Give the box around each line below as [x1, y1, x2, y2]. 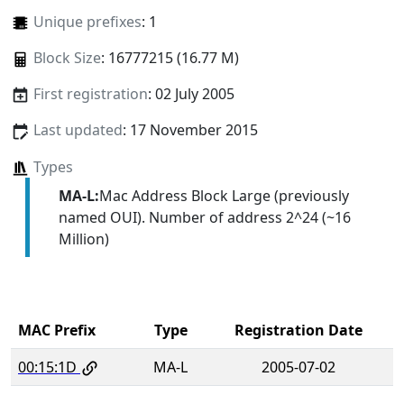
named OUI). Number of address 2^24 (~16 [58, 207, 351, 227]
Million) [58, 228, 109, 249]
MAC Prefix [18, 319, 96, 340]
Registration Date [234, 319, 363, 340]
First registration [32, 84, 148, 105]
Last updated [32, 120, 123, 141]
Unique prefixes [32, 12, 142, 32]
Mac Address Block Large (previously [98, 185, 349, 206]
